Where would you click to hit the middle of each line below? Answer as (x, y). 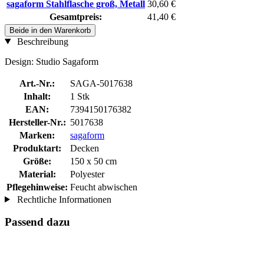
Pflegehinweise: (37, 187)
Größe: (37, 161)
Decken (85, 148)
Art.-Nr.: (37, 83)
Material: (37, 174)
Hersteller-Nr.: (37, 122)
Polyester (87, 174)
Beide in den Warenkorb (50, 30)
